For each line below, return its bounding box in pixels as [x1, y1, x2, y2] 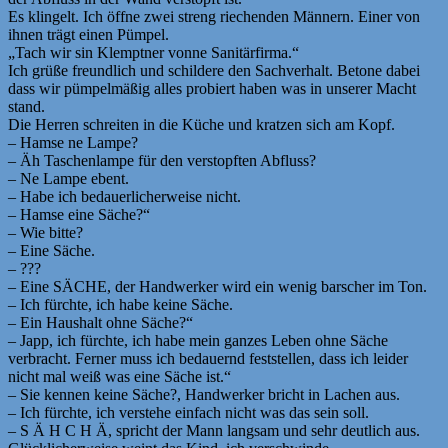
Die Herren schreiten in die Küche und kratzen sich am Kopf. [8, 115, 395, 133]
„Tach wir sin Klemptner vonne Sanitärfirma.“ [8, 43, 299, 61]
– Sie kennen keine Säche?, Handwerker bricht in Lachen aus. [8, 385, 400, 403]
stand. [8, 97, 45, 115]
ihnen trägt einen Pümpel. [8, 25, 169, 43]
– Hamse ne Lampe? [8, 133, 138, 151]
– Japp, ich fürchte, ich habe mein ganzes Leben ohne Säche [8, 331, 388, 349]
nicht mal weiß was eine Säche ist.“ [8, 367, 231, 385]
